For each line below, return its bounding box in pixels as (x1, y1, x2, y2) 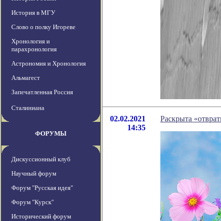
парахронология (11, 45, 57, 53)
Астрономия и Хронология (11, 60, 86, 68)
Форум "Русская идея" (11, 184, 73, 192)
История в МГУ (11, 9, 55, 17)
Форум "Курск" (11, 198, 54, 206)
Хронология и (11, 37, 50, 45)
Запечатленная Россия (11, 88, 73, 96)
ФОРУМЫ (35, 130, 67, 138)
